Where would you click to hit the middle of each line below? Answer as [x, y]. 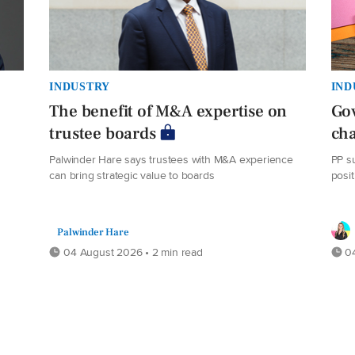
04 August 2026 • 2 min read [132, 251]
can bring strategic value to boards [132, 174]
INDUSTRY [80, 86]
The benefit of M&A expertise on [168, 111]
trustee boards [103, 133]
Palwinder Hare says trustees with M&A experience [171, 158]
